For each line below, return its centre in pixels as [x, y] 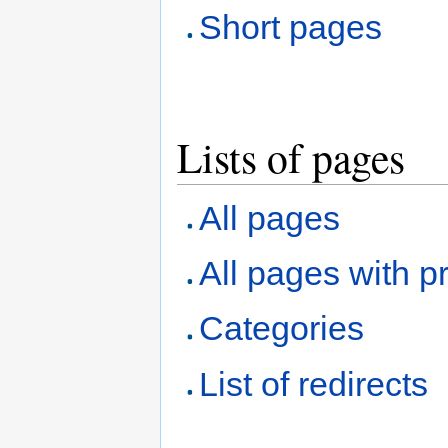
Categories [282, 328]
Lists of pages [291, 157]
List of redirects [314, 383]
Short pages [291, 27]
